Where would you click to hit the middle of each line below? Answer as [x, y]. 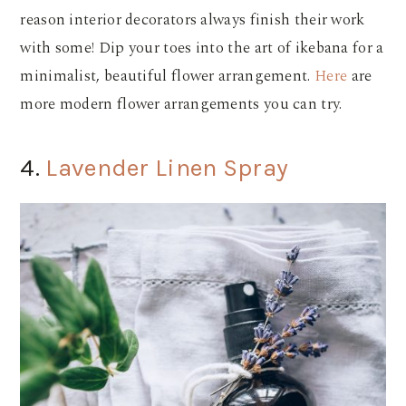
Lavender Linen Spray [164, 167]
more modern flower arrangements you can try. [183, 104]
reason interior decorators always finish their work [193, 19]
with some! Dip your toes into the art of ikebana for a [202, 48]
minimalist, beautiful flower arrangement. [167, 76]
